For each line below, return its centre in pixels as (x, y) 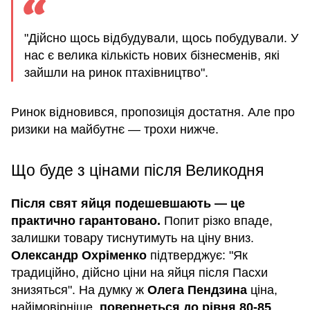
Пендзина (217, 290)
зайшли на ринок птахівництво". (116, 72)
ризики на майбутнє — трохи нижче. (115, 129)
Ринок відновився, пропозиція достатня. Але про (153, 112)
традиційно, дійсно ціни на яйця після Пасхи (139, 272)
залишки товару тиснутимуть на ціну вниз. (133, 238)
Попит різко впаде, (217, 220)
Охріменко (114, 255)
